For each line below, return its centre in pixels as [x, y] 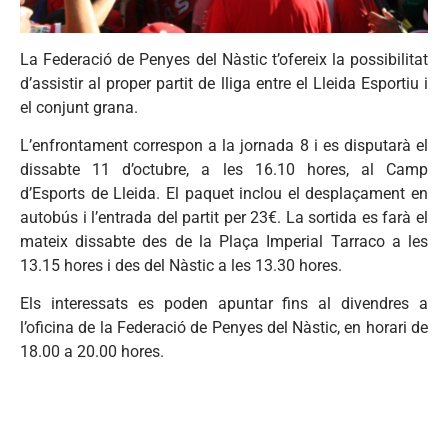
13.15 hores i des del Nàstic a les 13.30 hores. [181, 265]
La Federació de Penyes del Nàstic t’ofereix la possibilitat [224, 59]
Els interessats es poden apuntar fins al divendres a [224, 304]
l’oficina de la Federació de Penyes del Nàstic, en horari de [224, 328]
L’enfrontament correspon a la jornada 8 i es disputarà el [224, 145]
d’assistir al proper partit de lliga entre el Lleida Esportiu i [224, 83]
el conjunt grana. [79, 107]
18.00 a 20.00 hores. [92, 352]
